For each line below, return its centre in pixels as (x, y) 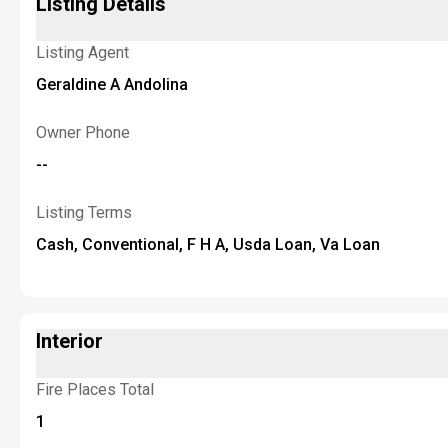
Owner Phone (83, 132)
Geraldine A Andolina (112, 84)
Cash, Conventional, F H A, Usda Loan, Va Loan (208, 244)
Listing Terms (84, 212)
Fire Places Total (95, 389)
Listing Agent (82, 52)
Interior (69, 341)
